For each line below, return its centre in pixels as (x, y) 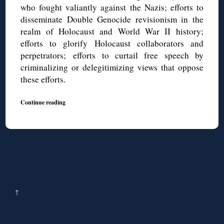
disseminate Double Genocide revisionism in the (112, 19)
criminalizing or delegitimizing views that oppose (112, 67)
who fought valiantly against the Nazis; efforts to (112, 7)
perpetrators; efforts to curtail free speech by (112, 55)
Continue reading (43, 102)
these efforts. (43, 79)
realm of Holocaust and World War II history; (112, 31)
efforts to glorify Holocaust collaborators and (112, 43)
